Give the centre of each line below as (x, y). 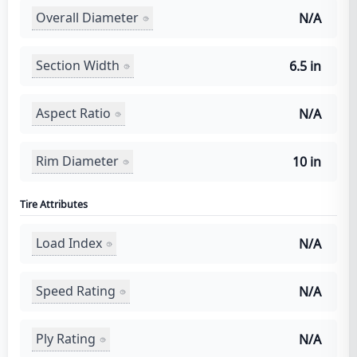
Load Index (69, 243)
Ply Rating (66, 339)
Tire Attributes (54, 204)
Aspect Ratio (73, 113)
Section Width (78, 65)
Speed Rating (76, 291)
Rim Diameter (77, 161)
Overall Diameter (87, 18)
